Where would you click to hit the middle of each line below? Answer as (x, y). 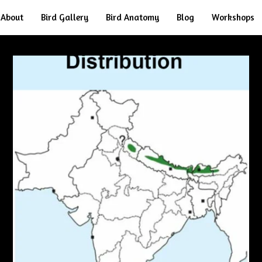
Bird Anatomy (132, 17)
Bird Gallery (65, 17)
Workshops (233, 17)
